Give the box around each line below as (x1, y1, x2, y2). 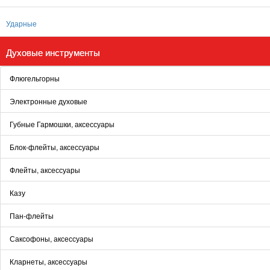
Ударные (6, 18, 37, 28)
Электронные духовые (10, 96, 87, 106)
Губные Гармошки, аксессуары (10, 119, 115, 129)
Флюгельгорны (10, 73, 60, 83)
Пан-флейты (10, 210, 54, 221)
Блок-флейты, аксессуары (10, 142, 99, 152)
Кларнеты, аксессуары (10, 256, 87, 266)
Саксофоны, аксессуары (10, 233, 93, 243)
